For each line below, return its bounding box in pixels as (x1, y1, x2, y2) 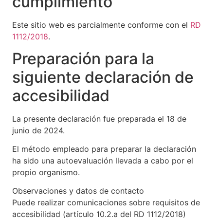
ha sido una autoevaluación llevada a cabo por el (12, 155, 193, 165)
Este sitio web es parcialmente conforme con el (12, 20, 190, 30)
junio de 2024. (12, 125, 65, 135)
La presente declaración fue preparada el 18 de (12, 113, 186, 124)
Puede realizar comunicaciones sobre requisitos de (12, 198, 200, 208)
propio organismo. (12, 167, 80, 177)
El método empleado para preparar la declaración (12, 144, 196, 154)
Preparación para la (12, 49, 154, 68)
